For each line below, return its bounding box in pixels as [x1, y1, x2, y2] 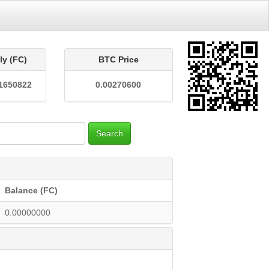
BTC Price [98, 55, 139, 64]
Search [96, 128, 124, 138]
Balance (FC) [5, 186, 58, 195]
